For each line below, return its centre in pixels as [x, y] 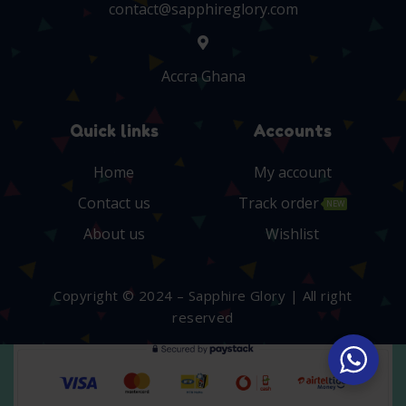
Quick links [114, 130]
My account [292, 172]
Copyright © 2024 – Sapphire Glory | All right [203, 295]
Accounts [292, 130]
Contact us [114, 203]
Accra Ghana [203, 76]
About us [114, 233]
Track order [278, 203]
